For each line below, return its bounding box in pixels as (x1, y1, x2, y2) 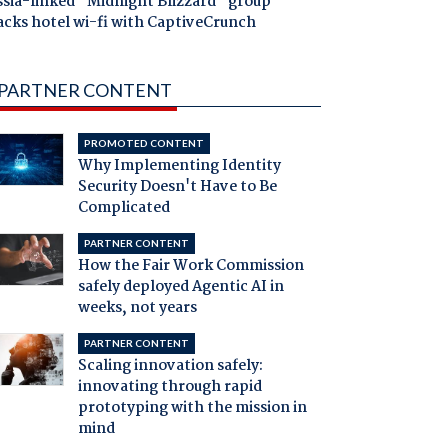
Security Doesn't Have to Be (77, 175, 277, 200)
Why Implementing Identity (77, 154, 281, 179)
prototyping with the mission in (77, 396, 307, 421)
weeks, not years (77, 296, 197, 321)
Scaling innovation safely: (77, 354, 263, 379)
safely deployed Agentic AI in (77, 275, 284, 300)
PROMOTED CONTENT (83, 137, 204, 150)
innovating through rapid (77, 375, 262, 400)
